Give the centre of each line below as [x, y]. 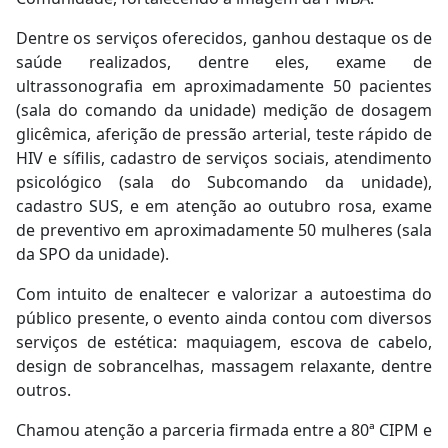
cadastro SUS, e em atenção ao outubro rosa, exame [224, 206]
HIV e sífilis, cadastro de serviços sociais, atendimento [224, 158]
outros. [43, 390]
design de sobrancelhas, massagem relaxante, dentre [224, 366]
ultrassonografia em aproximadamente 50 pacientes [224, 86]
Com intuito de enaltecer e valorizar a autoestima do [224, 294]
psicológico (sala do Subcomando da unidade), [224, 182]
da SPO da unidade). [92, 254]
